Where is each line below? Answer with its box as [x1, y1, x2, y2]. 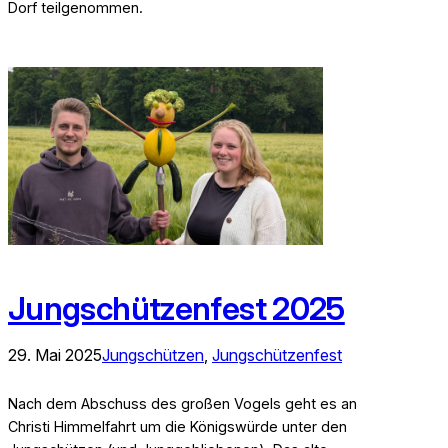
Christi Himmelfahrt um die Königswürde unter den [8, 417, 347, 435]
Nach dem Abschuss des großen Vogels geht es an [8, 394, 357, 412]
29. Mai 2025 [8, 344, 102, 365]
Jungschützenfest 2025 [8, 289, 345, 328]
